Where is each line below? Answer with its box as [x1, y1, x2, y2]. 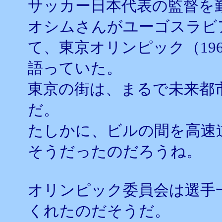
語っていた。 [28, 59, 122, 77]
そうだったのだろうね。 [28, 143, 202, 160]
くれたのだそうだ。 [28, 202, 170, 220]
